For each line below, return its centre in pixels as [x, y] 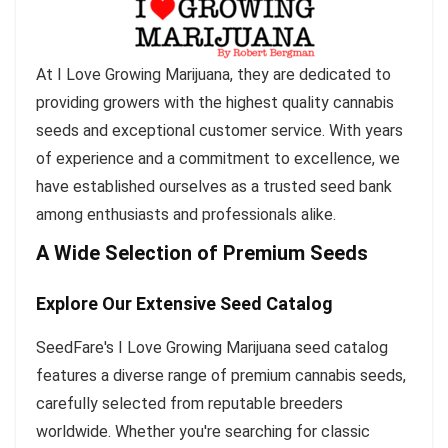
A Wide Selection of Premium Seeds [202, 252]
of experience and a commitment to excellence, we [218, 158]
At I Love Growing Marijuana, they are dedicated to [213, 74]
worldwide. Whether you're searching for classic [203, 431]
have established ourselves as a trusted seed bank [214, 186]
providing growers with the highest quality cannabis [215, 102]
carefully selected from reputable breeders [189, 403]
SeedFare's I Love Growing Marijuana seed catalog [212, 347]
